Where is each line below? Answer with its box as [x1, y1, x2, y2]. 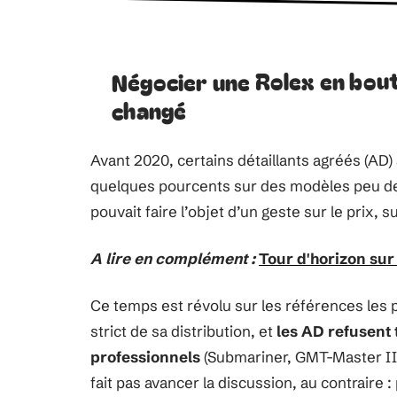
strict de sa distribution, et [90, 322, 276, 340]
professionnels [90, 347, 200, 366]
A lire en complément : [90, 249, 255, 268]
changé [111, 92, 187, 127]
